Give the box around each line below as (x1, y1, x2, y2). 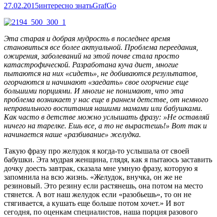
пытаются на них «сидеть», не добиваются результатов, (4, 69, 198, 78)
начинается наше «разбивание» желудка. (4, 130, 141, 139)
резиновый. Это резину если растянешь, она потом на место (4, 182, 203, 190)
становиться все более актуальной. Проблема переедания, (4, 43, 198, 52)
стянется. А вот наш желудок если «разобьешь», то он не (4, 190, 191, 199)
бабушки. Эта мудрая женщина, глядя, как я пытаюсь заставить (4, 155, 212, 164)
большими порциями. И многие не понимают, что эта (4, 87, 184, 95)
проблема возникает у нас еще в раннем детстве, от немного (4, 95, 208, 104)
